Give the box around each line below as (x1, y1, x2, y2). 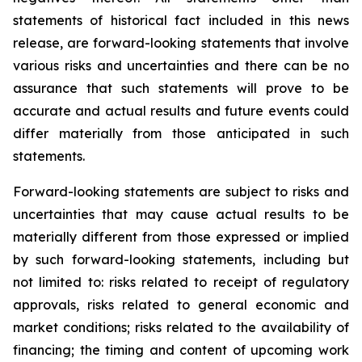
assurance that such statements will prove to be (13, 79, 349, 96)
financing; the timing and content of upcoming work (13, 341, 349, 358)
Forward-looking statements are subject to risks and (13, 183, 349, 200)
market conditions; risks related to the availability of (13, 318, 349, 335)
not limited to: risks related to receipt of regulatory (13, 273, 349, 290)
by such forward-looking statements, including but (13, 250, 349, 267)
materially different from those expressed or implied (13, 228, 349, 245)
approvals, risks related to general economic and (13, 296, 349, 313)
